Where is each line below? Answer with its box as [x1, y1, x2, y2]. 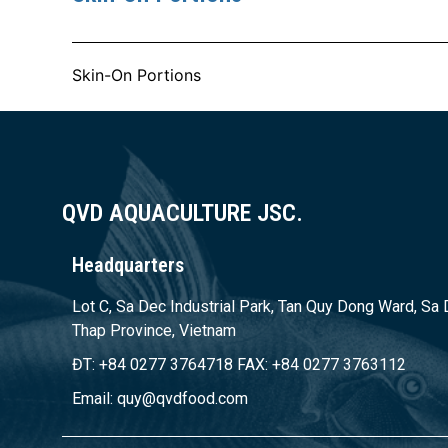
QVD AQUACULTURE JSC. [62, 199, 303, 228]
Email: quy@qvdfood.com [72, 389, 248, 409]
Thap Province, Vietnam [72, 321, 236, 341]
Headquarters [72, 253, 184, 278]
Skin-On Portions [72, 64, 201, 85]
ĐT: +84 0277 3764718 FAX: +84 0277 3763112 [72, 355, 406, 375]
